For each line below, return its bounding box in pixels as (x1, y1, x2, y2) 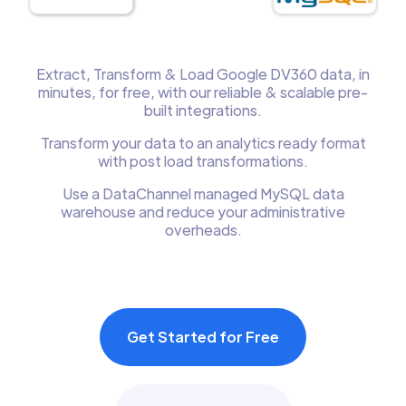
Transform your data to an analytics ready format (40, 133, 366, 152)
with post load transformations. (98, 151, 308, 170)
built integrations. (144, 101, 262, 120)
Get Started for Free (127, 327, 279, 346)
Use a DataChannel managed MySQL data (62, 184, 344, 203)
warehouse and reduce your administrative (61, 202, 345, 221)
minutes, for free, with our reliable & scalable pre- (38, 82, 368, 101)
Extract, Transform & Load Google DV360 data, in (36, 64, 370, 83)
